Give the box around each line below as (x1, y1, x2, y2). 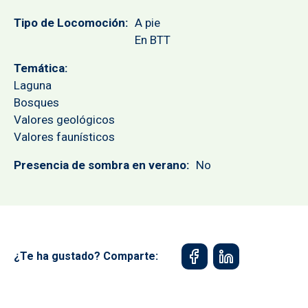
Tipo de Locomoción (14, 16, 125, 30)
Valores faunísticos (14, 130, 115, 144)
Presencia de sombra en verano (14, 158, 186, 173)
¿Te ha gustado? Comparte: (14, 250, 158, 263)
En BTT (135, 33, 170, 47)
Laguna (14, 78, 52, 93)
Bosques (14, 96, 59, 110)
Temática (14, 61, 65, 76)
